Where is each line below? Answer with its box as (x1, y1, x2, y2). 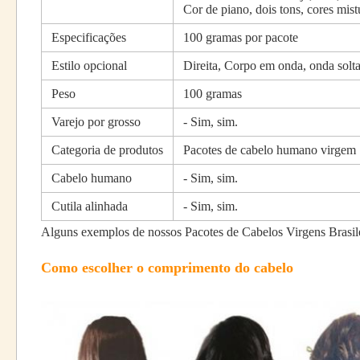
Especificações (51, 31, 126, 44)
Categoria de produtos (51, 143, 163, 157)
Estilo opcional (51, 59, 127, 72)
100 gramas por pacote (183, 31, 298, 44)
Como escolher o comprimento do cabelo (41, 260, 293, 276)
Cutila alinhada (51, 199, 128, 213)
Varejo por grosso (51, 115, 141, 129)
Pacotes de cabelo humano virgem (183, 143, 356, 157)
